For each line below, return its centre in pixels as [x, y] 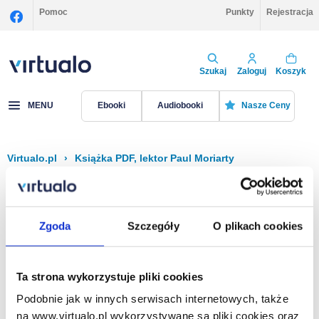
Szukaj [213, 71]
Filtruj [83, 191]
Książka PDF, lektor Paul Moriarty [155, 158]
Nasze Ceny [266, 106]
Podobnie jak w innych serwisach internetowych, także [152, 298]
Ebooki [111, 106]
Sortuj [236, 191]
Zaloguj [252, 71]
